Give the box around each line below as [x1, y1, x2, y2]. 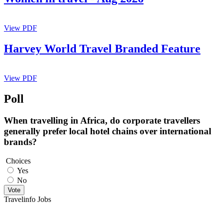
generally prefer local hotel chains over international [4, 126, 211, 136]
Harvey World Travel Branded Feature [4, 42, 200, 55]
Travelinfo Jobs [4, 195, 51, 203]
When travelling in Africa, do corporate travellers [4, 115, 200, 126]
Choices [6, 156, 31, 165]
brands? [4, 136, 37, 147]
